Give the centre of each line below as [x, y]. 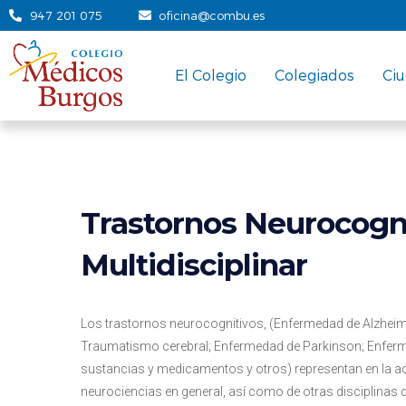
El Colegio [211, 75]
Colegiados [315, 75]
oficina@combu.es [212, 15]
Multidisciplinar [194, 264]
